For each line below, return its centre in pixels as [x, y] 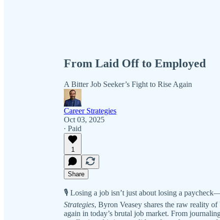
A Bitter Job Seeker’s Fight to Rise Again [128, 84]
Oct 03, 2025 [84, 119]
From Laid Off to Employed [135, 63]
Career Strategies [90, 110]
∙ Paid [73, 128]
